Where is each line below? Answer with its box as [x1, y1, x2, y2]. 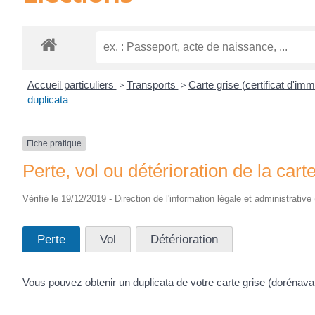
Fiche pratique [27, 139, 82, 149]
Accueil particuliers [27, 79, 117, 91]
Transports [126, 79, 179, 91]
